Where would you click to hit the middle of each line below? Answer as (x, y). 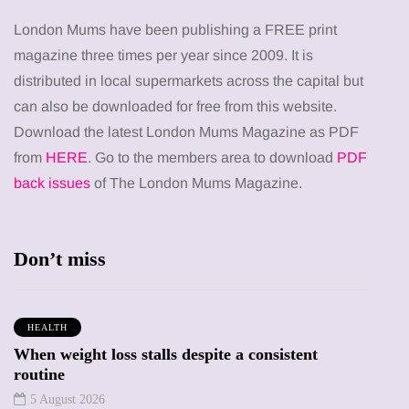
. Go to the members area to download (212, 158)
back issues (54, 184)
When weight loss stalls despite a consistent (166, 355)
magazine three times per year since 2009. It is (163, 56)
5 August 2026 (68, 400)
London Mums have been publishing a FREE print (175, 30)
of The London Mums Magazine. (202, 184)
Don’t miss (60, 259)
